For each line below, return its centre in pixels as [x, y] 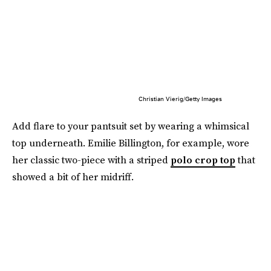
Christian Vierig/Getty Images [180, 99]
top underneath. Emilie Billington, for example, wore [131, 143]
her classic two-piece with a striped [91, 160]
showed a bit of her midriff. [73, 177]
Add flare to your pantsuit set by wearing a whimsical [131, 126]
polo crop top [203, 160]
